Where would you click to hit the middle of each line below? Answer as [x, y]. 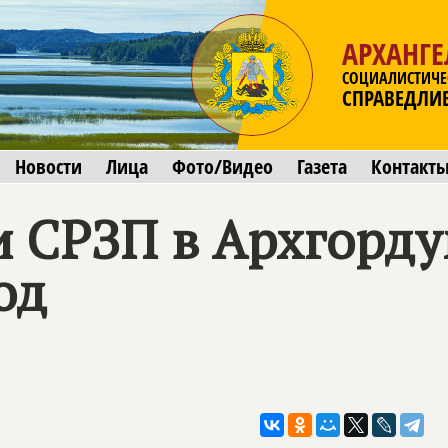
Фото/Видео [222, 166]
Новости [48, 166]
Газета [322, 166]
